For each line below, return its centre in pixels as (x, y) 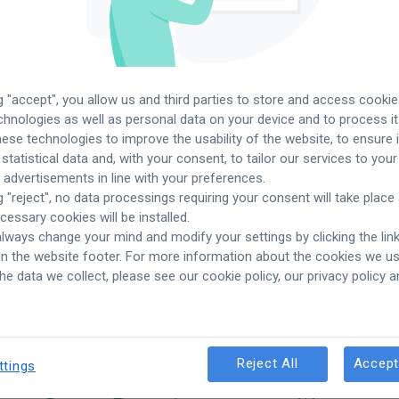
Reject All (267, 364)
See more (131, 269)
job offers (254, 269)
